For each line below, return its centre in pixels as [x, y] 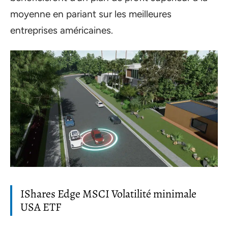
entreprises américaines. [62, 30]
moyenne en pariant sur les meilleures [91, 14]
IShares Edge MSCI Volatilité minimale [108, 194]
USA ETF [41, 207]
